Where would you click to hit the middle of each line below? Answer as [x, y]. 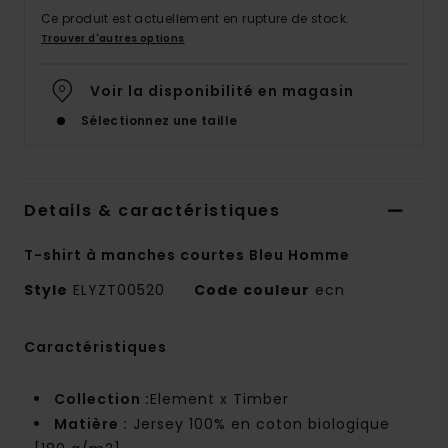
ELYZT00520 [119, 290]
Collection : [102, 399]
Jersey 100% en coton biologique [259, 424]
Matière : [91, 424]
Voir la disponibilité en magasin [222, 91]
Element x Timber [219, 399]
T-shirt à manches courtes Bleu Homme [187, 255]
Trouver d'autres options [113, 39]
